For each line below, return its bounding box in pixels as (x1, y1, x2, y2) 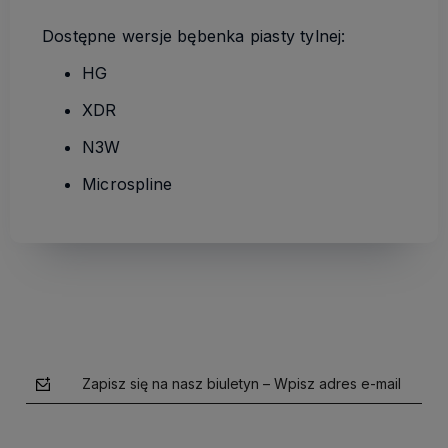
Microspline (82, 174, 173, 195)
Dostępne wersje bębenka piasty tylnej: (42, 26, 346, 47)
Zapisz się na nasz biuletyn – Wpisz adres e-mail (82, 375, 401, 393)
